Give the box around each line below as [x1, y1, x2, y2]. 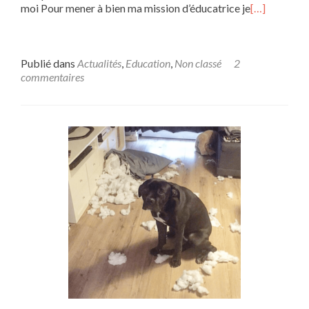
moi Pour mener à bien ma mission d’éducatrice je [21, 1, 250, 14]
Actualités [77, 57, 121, 70]
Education [126, 57, 170, 70]
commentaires [21, 70, 84, 83]
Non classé [175, 57, 221, 70]
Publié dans [21, 57, 77, 70]
